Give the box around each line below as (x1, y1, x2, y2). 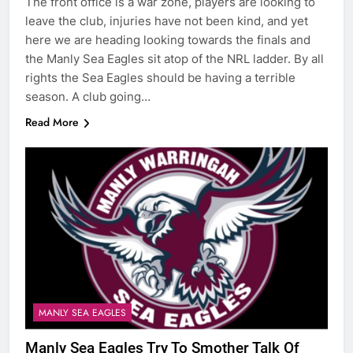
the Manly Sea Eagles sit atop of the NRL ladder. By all (25, 51, 324, 67)
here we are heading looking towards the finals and (25, 32, 310, 48)
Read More (25, 114, 79, 131)
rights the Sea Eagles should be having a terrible (25, 70, 295, 86)
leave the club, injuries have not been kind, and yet (25, 13, 308, 29)
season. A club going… (25, 89, 150, 105)
